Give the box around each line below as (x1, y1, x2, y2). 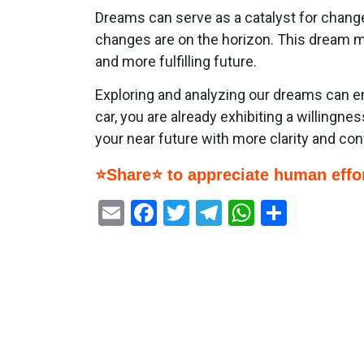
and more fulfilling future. (95, 53, 257, 71)
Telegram (222, 197, 327, 229)
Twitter (189, 197, 269, 229)
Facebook (157, 197, 265, 229)
